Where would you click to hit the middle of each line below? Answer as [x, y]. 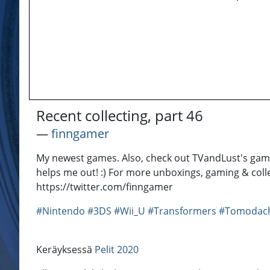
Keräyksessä [65, 250]
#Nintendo [61, 211]
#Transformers [182, 211]
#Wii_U [130, 211]
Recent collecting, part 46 [120, 116]
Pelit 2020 [117, 250]
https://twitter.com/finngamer [105, 187]
